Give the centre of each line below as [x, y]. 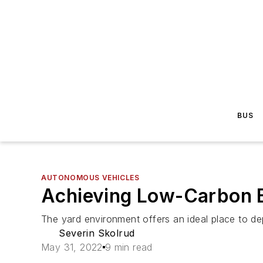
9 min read [129, 247]
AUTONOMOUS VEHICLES [90, 178]
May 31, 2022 [72, 247]
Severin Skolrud [97, 233]
